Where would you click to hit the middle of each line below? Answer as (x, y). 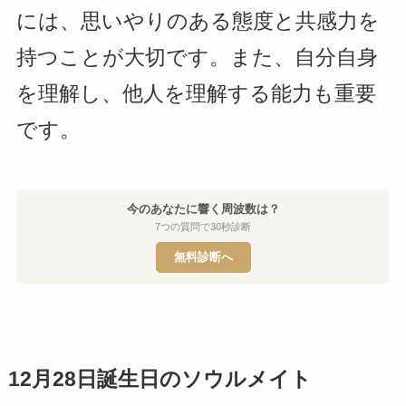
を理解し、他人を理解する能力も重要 (196, 93)
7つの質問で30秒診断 (203, 226)
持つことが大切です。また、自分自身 (197, 57)
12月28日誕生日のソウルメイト (159, 379)
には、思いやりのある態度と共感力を (198, 21)
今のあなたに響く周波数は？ (203, 208)
